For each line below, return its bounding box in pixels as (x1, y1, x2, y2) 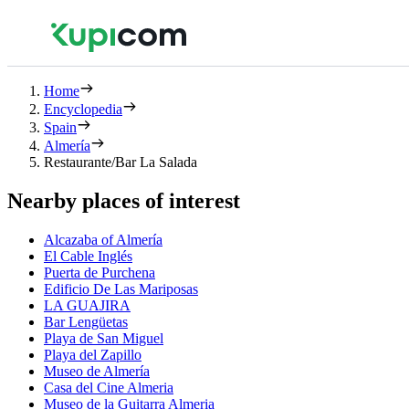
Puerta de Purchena (44, 264, 155, 280)
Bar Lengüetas (44, 313, 128, 330)
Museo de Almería (44, 362, 150, 379)
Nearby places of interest (7, 188, 240, 213)
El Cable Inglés (44, 247, 132, 264)
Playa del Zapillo (44, 346, 142, 362)
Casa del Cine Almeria (44, 379, 173, 395)
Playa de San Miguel (44, 330, 163, 346)
